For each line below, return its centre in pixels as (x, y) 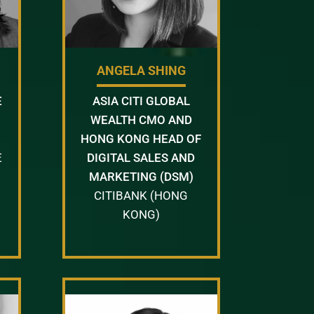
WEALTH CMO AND (141, 120)
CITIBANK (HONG (141, 195)
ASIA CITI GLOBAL (141, 101)
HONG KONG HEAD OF (141, 138)
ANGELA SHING (141, 70)
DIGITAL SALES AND (141, 157)
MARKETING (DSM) (141, 176)
